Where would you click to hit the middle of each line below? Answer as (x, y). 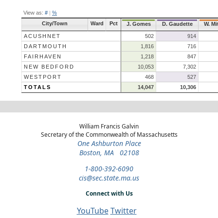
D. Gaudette (177, 24)
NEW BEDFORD (49, 66)
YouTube (92, 210)
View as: (33, 12)
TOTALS (37, 87)
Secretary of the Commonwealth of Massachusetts (109, 134)
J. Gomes (138, 24)
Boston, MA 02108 (109, 152)
